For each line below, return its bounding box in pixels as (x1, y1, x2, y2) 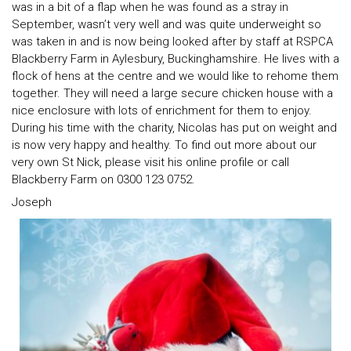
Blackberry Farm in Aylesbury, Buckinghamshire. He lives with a (12, 51, 339, 66)
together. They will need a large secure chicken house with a (12, 85, 333, 100)
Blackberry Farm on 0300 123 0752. (12, 172, 195, 186)
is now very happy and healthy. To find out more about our (12, 137, 317, 152)
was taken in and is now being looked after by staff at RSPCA (12, 34, 333, 49)
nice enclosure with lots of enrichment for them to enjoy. (12, 103, 312, 118)
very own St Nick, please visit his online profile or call (12, 154, 289, 169)
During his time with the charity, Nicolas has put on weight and (12, 120, 337, 135)
